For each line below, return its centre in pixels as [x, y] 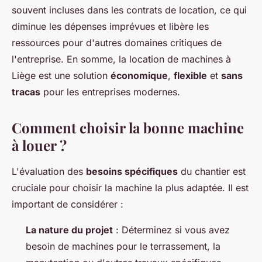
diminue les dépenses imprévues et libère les [110, 27]
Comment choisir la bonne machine [128, 128]
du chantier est [212, 172]
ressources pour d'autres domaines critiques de [117, 43]
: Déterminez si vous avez [171, 230]
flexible [190, 76]
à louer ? [39, 145]
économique [139, 76]
